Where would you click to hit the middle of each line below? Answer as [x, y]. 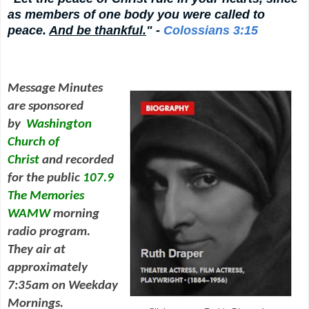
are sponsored [46, 106]
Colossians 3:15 [211, 30]
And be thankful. [98, 30]
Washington [59, 124]
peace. [28, 30]
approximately [48, 268]
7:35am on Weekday [63, 286]
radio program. [50, 232]
